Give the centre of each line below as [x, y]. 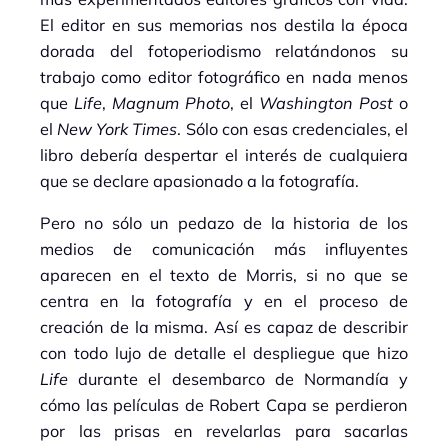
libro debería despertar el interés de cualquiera [224, 155]
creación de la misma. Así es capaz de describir [224, 327]
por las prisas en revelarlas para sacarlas [224, 431]
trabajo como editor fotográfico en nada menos [224, 77]
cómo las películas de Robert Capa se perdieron [224, 405]
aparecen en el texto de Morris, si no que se [224, 275]
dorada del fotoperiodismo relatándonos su [224, 51]
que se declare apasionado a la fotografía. [199, 181]
